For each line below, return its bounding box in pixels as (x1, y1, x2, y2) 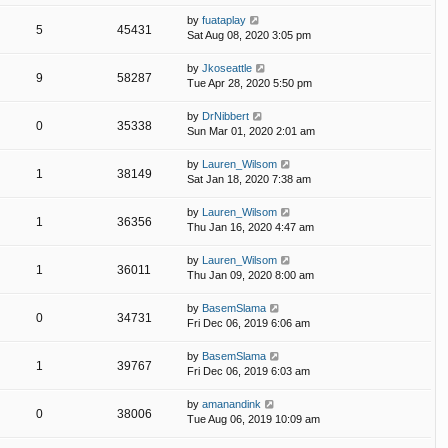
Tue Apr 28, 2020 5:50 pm (187, 76, 312, 89)
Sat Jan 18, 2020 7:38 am (187, 172, 311, 185)
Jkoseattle (202, 61, 252, 74)
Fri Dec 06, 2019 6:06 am (187, 316, 310, 329)
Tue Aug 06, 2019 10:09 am (187, 412, 320, 425)
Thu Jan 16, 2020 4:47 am (187, 220, 314, 233)
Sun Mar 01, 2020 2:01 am (187, 124, 315, 137)
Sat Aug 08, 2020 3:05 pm (187, 28, 311, 41)
